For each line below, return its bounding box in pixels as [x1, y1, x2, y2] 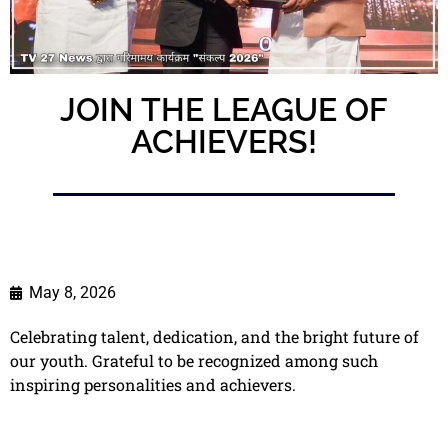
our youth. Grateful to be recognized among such [10, 349, 378, 371]
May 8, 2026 [29, 282, 116, 302]
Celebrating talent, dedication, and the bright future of [10, 325, 419, 347]
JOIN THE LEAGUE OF [60, 91, 388, 129]
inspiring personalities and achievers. [10, 373, 296, 395]
